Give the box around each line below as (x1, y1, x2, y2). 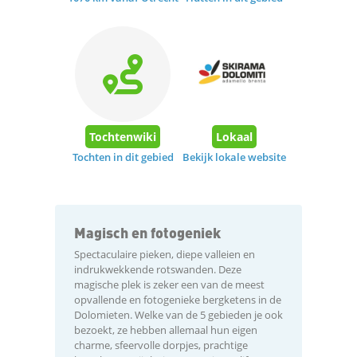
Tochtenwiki (89, 128, 156, 144)
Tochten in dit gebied (72, 149, 174, 164)
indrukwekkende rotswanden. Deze (74, 261, 241, 277)
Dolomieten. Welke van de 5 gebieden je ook (74, 307, 283, 322)
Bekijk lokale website (182, 149, 286, 164)
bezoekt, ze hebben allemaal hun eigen (74, 322, 257, 337)
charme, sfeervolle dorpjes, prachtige (74, 337, 248, 352)
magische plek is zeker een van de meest (74, 277, 265, 292)
